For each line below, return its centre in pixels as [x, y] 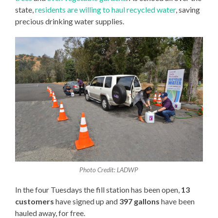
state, [25, 9]
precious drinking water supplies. [70, 21]
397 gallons [140, 201]
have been [177, 201]
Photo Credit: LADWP [109, 170]
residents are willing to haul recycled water [106, 9]
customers [35, 201]
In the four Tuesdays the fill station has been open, [98, 190]
